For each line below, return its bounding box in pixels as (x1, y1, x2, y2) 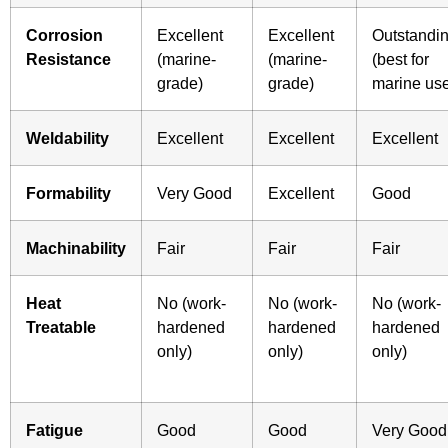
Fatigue (26, 420, 83, 439)
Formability (26, 183, 111, 202)
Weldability (26, 128, 109, 147)
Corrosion (26, 25, 103, 44)
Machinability (26, 238, 126, 257)
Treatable (26, 317, 96, 336)
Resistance (26, 49, 111, 68)
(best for (372, 49, 429, 68)
